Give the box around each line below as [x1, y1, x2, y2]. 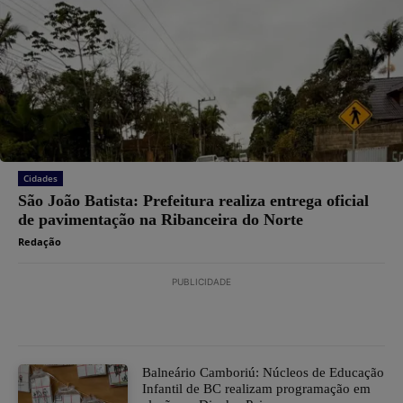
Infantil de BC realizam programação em [142, 381, 372, 396]
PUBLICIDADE [172, 275, 231, 287]
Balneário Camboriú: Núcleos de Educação [142, 364, 385, 380]
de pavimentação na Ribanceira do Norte [18, 210, 303, 228]
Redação [18, 234, 61, 248]
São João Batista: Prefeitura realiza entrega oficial [18, 191, 369, 210]
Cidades [23, 171, 58, 184]
